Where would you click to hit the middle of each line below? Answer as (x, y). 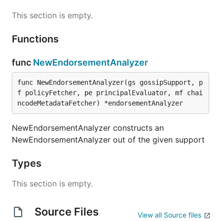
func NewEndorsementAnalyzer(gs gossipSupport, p (110, 82)
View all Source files (169, 215)
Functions (37, 39)
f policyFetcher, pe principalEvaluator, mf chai (110, 93)
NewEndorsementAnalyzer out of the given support (108, 140)
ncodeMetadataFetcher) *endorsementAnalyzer (100, 103)
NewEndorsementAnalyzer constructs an (88, 128)
